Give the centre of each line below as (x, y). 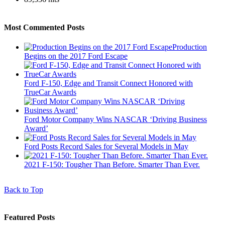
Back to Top (24, 189)
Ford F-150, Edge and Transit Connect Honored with (108, 83)
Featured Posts (29, 217)
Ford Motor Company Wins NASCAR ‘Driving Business (116, 119)
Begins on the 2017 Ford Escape (76, 56)
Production (190, 47)
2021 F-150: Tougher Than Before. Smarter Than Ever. (112, 164)
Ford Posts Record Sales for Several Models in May (106, 146)
